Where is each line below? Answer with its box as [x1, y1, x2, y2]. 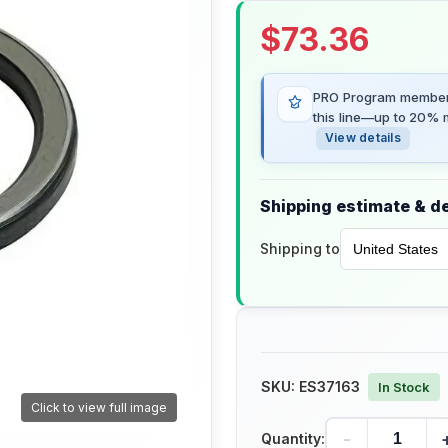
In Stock [378, 379, 430, 396]
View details [325, 130, 401, 146]
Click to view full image [31, 400, 167, 416]
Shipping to [260, 240, 340, 258]
